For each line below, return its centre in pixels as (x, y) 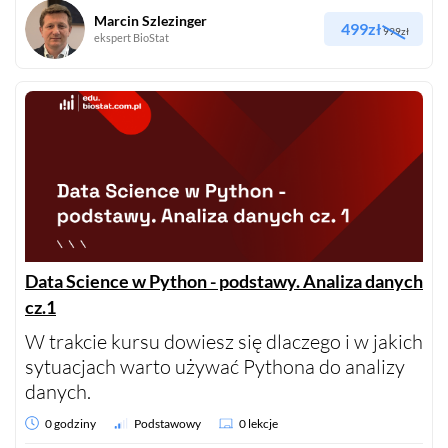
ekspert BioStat (131, 38)
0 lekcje (258, 423)
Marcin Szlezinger (150, 21)
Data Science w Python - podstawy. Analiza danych (224, 280)
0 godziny (70, 423)
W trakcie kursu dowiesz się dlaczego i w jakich (224, 341)
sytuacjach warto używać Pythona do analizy (215, 366)
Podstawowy (167, 423)
